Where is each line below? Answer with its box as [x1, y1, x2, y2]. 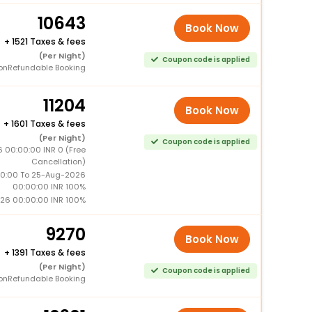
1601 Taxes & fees [10, 117, 86, 130]
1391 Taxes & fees [11, 246, 86, 258]
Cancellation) [31, 155, 86, 167]
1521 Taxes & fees [11, 35, 86, 47]
